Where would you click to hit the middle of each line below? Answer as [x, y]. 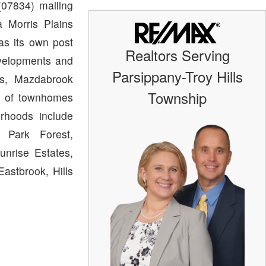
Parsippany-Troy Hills [177, 76]
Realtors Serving [177, 55]
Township [178, 97]
